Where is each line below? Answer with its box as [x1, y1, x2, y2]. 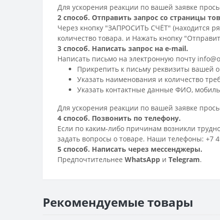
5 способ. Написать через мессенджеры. [57, 144, 202, 154]
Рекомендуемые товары [43, 194, 193, 210]
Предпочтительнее [57, 155, 125, 164]
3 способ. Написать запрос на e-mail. [57, 44, 188, 53]
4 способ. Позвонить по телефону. [57, 113, 181, 123]
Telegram [168, 155, 200, 164]
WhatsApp [125, 155, 160, 164]
